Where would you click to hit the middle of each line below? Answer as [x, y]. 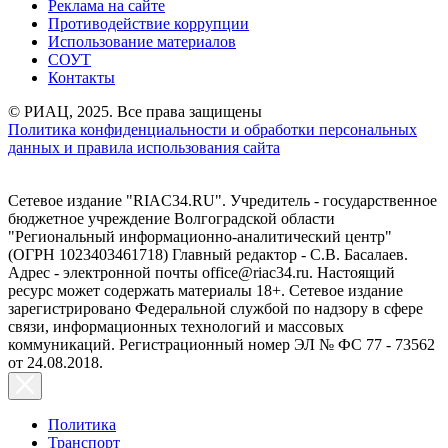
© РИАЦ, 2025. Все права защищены [135, 111]
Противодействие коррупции [148, 23]
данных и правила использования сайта [144, 147]
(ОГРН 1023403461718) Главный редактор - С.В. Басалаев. [208, 254]
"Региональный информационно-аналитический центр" [200, 236]
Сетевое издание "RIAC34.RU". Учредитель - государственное [222, 200]
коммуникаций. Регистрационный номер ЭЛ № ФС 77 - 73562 [221, 344]
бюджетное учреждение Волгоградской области [171, 218]
